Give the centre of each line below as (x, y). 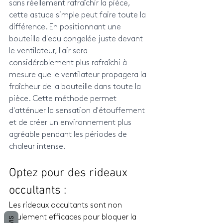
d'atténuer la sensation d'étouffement (78, 111)
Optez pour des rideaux (70, 173)
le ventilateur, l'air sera (49, 51)
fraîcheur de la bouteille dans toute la (76, 87)
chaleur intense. (37, 147)
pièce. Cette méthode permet (64, 99)
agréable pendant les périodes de (69, 135)
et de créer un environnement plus (71, 123)
